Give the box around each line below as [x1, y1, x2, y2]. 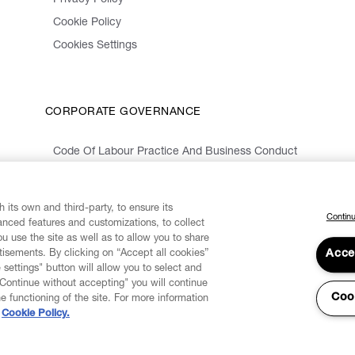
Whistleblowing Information [53, 193, 189, 204]
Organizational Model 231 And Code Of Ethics [53, 170, 284, 181]
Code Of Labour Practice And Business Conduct [53, 147, 297, 158]
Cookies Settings [53, 40, 137, 52]
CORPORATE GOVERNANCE [45, 107, 201, 119]
